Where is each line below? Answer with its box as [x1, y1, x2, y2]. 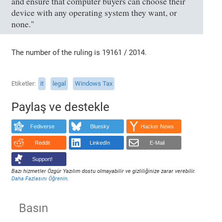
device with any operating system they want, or [11, 6, 177, 18]
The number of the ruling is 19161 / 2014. [11, 48, 147, 57]
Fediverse [30, 123, 55, 130]
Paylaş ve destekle [11, 100, 110, 114]
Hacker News [140, 123, 174, 130]
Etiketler [11, 80, 35, 88]
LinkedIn [89, 140, 110, 146]
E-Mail [150, 140, 165, 146]
